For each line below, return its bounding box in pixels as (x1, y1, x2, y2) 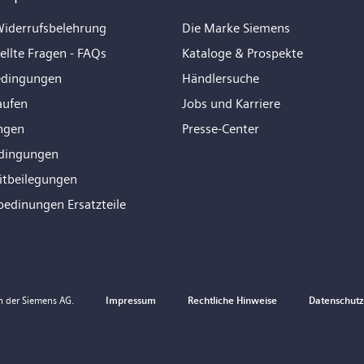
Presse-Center (182, 120, 259, 136)
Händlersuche (182, 70, 259, 86)
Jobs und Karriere (182, 95, 280, 111)
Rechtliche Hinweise (188, 294, 277, 306)
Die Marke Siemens (182, 19, 290, 36)
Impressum (106, 294, 156, 306)
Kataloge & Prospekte (182, 45, 303, 61)
